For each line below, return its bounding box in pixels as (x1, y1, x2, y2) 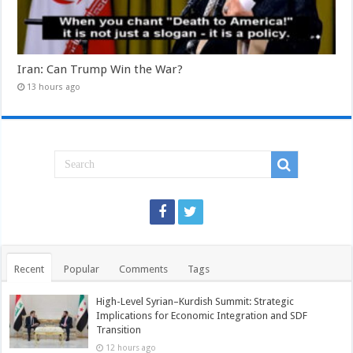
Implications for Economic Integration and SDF (96, 310, 308, 322)
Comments (119, 263, 169, 276)
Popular (64, 263, 100, 276)
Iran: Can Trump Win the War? (17, 62, 184, 77)
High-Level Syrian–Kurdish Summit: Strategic (96, 295, 295, 308)
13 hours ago (27, 82, 81, 93)
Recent (14, 263, 45, 276)
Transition (96, 324, 142, 336)
